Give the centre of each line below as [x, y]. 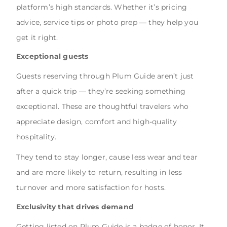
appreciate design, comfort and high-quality [97, 122]
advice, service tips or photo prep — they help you [107, 22]
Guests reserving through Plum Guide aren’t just [105, 76]
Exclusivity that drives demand [75, 207]
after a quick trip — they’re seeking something [101, 91]
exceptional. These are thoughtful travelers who [103, 107]
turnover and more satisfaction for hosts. [91, 188]
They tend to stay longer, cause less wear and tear [107, 157]
